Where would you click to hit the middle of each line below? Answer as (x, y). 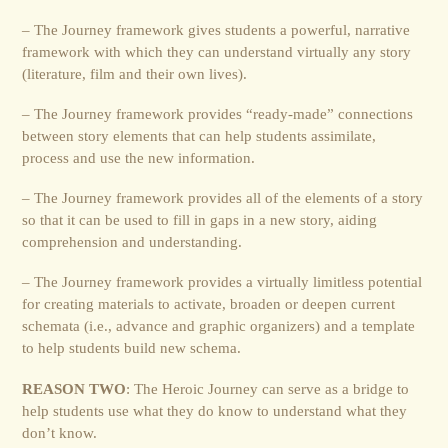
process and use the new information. (139, 157)
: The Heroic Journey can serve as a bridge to (268, 388)
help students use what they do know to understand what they (215, 410)
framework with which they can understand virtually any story (217, 51)
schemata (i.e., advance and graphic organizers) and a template (219, 326)
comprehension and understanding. (132, 242)
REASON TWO (74, 388)
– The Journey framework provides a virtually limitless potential (222, 282)
